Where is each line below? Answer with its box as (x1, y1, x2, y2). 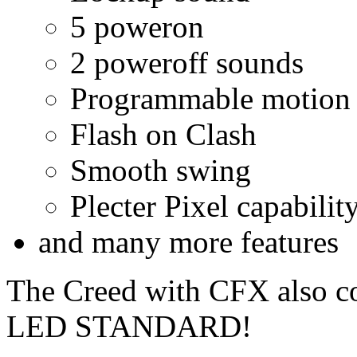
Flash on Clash (70, 117, 257, 152)
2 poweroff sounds (70, 45, 304, 80)
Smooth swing (70, 153, 251, 188)
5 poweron (70, 10, 204, 45)
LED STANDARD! (6, 309, 252, 344)
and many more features (38, 225, 339, 260)
